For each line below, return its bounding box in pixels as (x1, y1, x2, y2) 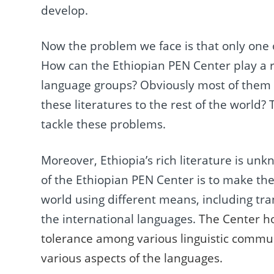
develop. (41, 2, 89, 18)
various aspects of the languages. (41, 250, 223, 267)
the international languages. (41, 211, 199, 228)
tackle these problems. (41, 116, 166, 133)
